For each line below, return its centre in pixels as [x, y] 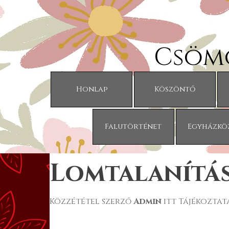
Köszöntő [175, 89]
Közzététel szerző [91, 201]
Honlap [91, 89]
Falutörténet [133, 127]
